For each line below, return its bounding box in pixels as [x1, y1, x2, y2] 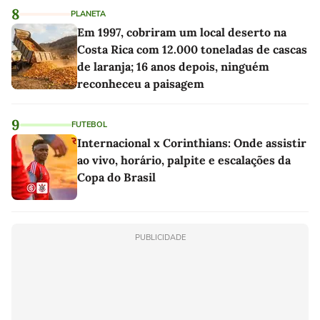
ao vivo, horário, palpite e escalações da [77, 153, 291, 167]
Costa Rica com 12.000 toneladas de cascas [77, 42, 307, 56]
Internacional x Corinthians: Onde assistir [77, 136, 306, 150]
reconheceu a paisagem [77, 76, 204, 91]
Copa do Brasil [77, 170, 156, 184]
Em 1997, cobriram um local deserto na [77, 25, 286, 39]
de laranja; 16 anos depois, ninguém [77, 59, 269, 74]
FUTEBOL [71, 119, 107, 130]
